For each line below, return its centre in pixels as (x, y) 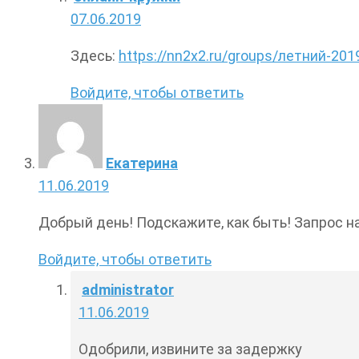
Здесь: (95, 56)
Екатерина (142, 163)
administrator (128, 290)
